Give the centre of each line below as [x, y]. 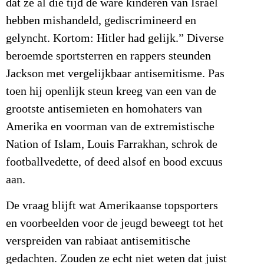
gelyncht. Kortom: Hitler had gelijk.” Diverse [115, 38]
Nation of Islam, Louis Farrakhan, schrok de [112, 144]
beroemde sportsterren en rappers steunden [108, 56]
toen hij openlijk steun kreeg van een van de [111, 91]
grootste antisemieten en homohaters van [104, 109]
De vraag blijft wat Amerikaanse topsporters [112, 206]
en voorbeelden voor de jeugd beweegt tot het [115, 224]
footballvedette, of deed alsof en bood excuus [114, 162]
